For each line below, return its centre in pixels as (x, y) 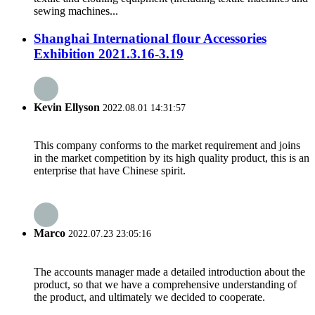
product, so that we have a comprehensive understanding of (165, 284)
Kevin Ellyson (67, 107)
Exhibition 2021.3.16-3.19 (109, 53)
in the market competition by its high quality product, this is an (172, 158)
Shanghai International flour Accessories (150, 38)
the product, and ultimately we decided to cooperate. (149, 297)
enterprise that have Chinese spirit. (110, 171)
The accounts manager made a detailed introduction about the (169, 271)
